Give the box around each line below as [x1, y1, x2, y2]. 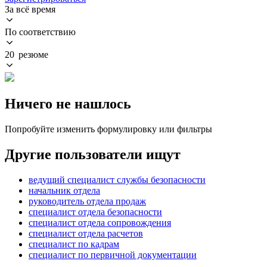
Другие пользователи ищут [5, 146, 181, 162]
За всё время [5, 4, 55, 14]
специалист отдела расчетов [29, 228, 143, 238]
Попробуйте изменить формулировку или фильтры [5, 123, 212, 134]
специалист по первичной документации [29, 249, 197, 260]
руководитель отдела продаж [29, 195, 146, 206]
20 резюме [5, 49, 48, 60]
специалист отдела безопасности [29, 206, 162, 217]
